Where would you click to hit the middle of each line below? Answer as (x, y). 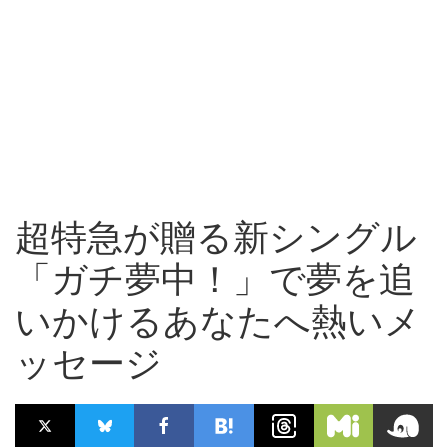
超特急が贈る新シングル (216, 237)
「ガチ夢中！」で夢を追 (215, 279)
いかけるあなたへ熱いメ (218, 321)
